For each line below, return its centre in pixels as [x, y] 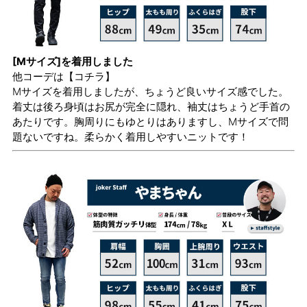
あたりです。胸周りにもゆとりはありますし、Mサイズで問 [150, 122]
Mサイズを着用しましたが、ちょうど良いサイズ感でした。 [150, 92]
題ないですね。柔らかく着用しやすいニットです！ [131, 137]
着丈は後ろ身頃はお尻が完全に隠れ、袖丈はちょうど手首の [151, 107]
